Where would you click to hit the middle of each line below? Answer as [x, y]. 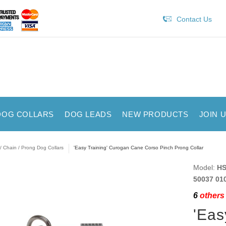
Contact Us [194, 19]
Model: [205, 167]
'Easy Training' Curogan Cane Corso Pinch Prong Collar [138, 148]
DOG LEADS [88, 114]
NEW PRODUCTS [155, 114]
